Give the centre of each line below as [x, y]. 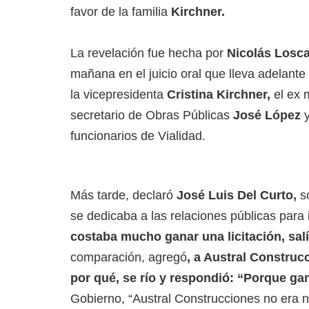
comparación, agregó [129, 258]
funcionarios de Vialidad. [138, 136]
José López [265, 116]
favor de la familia [121, 12]
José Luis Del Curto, [235, 196]
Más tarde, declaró [122, 196]
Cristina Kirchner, [219, 95]
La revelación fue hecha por [149, 53]
